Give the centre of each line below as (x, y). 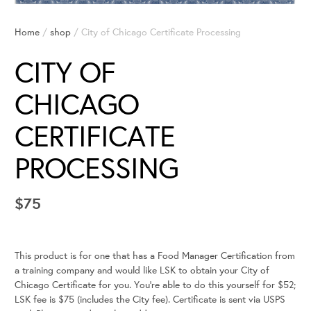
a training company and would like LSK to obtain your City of (142, 270)
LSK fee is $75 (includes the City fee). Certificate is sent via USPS (150, 300)
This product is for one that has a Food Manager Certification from (155, 256)
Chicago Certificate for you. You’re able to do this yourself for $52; (155, 285)
